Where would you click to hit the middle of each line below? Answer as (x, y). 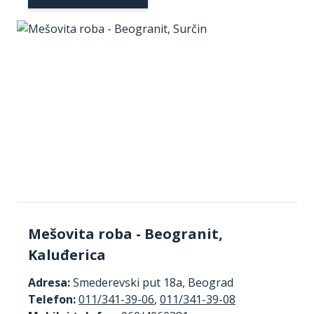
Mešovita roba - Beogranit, (125, 233)
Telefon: (52, 299)
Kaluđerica (67, 254)
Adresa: (49, 282)
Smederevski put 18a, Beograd (152, 282)
